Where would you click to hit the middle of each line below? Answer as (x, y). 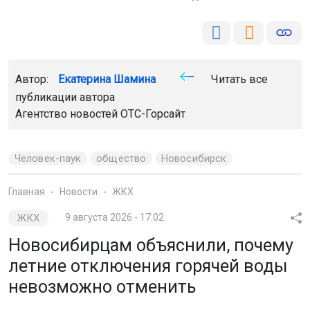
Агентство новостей (68, 113)
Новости (79, 191)
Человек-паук (48, 158)
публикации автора (65, 97)
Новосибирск (194, 158)
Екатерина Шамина (107, 79)
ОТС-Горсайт (153, 113)
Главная (27, 191)
